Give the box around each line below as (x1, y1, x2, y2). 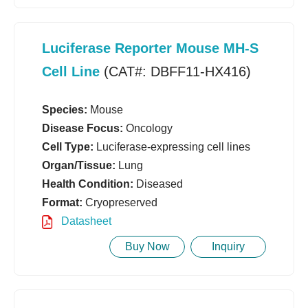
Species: (42, 104, 87, 116)
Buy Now (124, 241, 170, 253)
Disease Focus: (42, 122, 123, 135)
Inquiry (212, 241, 245, 253)
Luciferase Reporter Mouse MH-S (42, 41, 258, 56)
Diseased (133, 178, 183, 190)
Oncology (123, 122, 173, 135)
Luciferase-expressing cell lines (93, 141, 250, 153)
